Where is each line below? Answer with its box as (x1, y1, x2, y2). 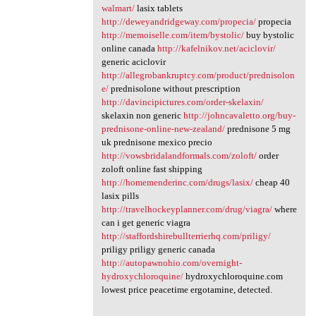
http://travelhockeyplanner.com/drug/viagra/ (101, 204, 272, 215)
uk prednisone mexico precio (101, 137, 212, 148)
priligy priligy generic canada (101, 244, 215, 255)
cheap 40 (253, 177, 290, 188)
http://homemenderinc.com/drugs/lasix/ (101, 177, 253, 188)
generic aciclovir (101, 56, 166, 68)
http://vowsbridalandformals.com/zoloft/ (101, 150, 257, 162)
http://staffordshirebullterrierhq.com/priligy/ (101, 231, 271, 242)
